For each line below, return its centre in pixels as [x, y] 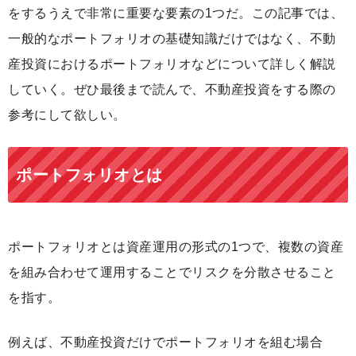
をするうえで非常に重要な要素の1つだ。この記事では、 [176, 14]
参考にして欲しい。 [67, 115]
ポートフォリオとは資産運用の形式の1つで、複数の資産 [176, 247]
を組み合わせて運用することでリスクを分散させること [172, 273]
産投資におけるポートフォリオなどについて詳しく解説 [172, 64]
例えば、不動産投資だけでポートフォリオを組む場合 [165, 342]
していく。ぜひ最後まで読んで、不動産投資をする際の [172, 90]
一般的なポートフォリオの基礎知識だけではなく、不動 [172, 39]
